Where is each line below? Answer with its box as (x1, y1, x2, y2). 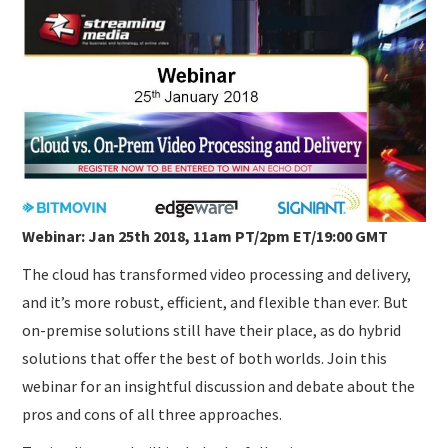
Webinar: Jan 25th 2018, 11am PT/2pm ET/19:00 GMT (22, 226, 389, 247)
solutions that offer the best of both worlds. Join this (22, 348, 388, 369)
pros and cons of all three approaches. (22, 404, 283, 425)
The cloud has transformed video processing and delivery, (22, 264, 412, 285)
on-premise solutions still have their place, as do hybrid (22, 320, 402, 341)
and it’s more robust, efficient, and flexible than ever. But (22, 292, 409, 313)
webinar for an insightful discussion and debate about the (22, 376, 416, 397)
